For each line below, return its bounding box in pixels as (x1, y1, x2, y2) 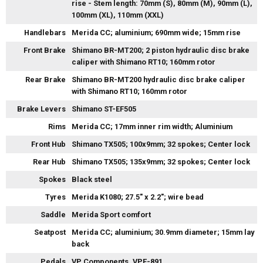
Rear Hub (33, 157, 66, 167)
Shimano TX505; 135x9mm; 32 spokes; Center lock (72, 157, 250, 167)
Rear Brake (25, 75, 66, 85)
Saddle (41, 210, 66, 220)
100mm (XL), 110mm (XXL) (72, 11, 164, 20)
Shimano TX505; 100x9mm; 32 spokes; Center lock (72, 140, 250, 149)
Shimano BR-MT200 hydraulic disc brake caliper (72, 75, 245, 85)
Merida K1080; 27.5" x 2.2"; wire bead (72, 193, 204, 202)
